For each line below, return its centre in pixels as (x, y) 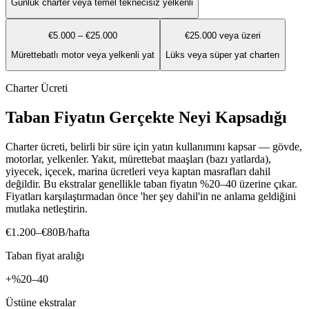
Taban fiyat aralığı (45, 256)
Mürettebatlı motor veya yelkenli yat (83, 55)
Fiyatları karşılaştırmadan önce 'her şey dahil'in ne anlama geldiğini (151, 197)
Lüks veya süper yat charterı (223, 55)
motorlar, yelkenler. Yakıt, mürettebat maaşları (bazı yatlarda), (138, 159)
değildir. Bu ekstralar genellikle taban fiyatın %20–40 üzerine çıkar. (151, 184)
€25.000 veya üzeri (223, 35)
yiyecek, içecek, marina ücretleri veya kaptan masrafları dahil (138, 172)
